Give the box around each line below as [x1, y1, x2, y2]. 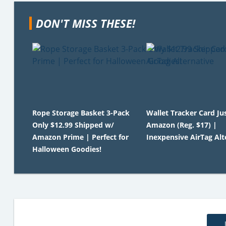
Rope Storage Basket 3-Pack [32, 108, 130, 118]
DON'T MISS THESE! [36, 16, 135, 31]
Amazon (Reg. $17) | [146, 120, 217, 130]
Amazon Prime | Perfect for [32, 132, 129, 142]
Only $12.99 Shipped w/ [32, 120, 114, 130]
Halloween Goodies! [32, 144, 101, 154]
